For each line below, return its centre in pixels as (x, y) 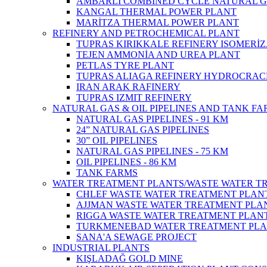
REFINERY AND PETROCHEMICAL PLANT (146, 33)
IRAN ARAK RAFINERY (128, 86)
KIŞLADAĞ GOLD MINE (130, 258)
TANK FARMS (107, 172)
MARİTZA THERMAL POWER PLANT (158, 22)
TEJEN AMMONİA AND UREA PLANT (158, 54)
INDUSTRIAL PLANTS (101, 247)
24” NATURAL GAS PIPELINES (143, 129)
